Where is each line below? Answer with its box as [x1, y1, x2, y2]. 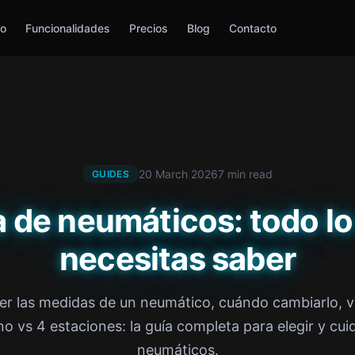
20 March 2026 [139, 166, 219, 181]
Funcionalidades [25, 21, 110, 35]
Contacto [229, 21, 277, 35]
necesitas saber [59, 239, 296, 278]
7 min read [218, 166, 273, 181]
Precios [129, 21, 168, 35]
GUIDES [91, 168, 130, 180]
